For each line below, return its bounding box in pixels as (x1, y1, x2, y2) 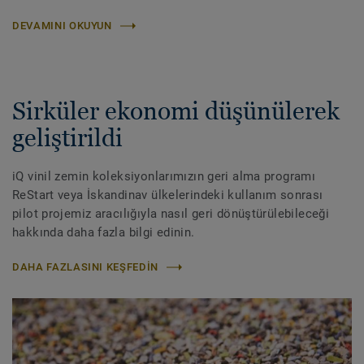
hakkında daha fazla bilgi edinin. (12, 225, 195, 240)
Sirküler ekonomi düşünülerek (12, 97, 340, 126)
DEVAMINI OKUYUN (12, 19, 112, 32)
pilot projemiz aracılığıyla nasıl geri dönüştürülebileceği (12, 206, 330, 222)
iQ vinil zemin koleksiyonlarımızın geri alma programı (12, 169, 316, 184)
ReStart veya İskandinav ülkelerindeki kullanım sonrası (12, 188, 323, 203)
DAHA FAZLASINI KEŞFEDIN (12, 261, 158, 274)
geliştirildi (12, 123, 123, 153)
